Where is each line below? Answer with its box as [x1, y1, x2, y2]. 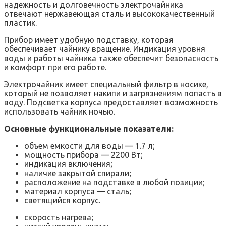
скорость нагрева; [24, 213, 93, 222]
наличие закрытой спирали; [24, 168, 131, 178]
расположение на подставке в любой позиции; [24, 178, 205, 187]
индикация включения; [24, 159, 112, 169]
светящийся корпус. [24, 196, 100, 205]
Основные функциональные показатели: [4, 124, 174, 134]
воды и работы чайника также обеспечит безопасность [4, 53, 218, 63]
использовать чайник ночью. [4, 107, 115, 117]
